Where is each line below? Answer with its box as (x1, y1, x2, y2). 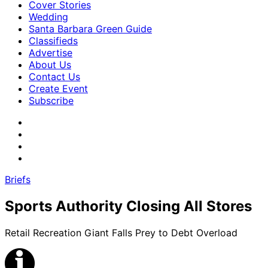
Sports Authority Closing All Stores (5, 197, 252, 215)
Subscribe (29, 95, 74, 106)
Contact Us (29, 71, 80, 83)
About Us (29, 59, 71, 71)
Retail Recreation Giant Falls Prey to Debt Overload (5, 226, 237, 239)
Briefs (5, 173, 31, 185)
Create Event (29, 83, 88, 95)
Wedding (29, 11, 68, 23)
